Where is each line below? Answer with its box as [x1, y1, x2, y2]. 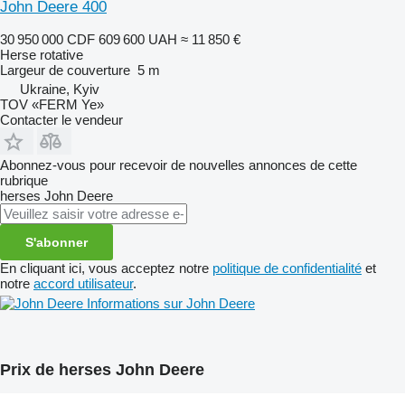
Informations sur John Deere [87, 295, 255, 311]
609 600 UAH [99, 31, 177, 47]
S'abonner [25, 234, 88, 250]
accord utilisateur [33, 275, 133, 291]
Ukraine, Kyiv [20, 80, 99, 97]
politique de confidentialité [212, 259, 362, 276]
